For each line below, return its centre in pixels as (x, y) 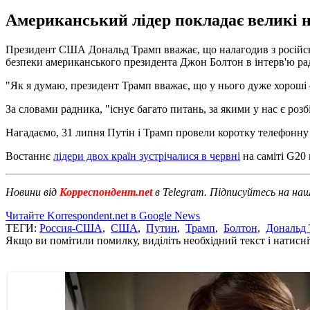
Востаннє (29, 156)
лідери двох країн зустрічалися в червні (147, 156)
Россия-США (71, 228)
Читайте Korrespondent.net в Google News (103, 215)
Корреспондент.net (106, 192)
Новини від (31, 192)
